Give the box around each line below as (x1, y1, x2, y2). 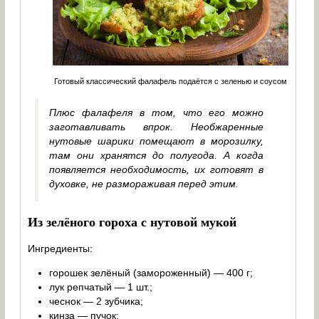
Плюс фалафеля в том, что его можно (49, 106, 264, 118)
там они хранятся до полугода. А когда (49, 149, 264, 161)
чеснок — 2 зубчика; (49, 295, 144, 307)
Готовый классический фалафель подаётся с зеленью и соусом (54, 76, 288, 85)
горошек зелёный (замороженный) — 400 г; (49, 266, 253, 278)
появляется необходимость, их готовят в (49, 163, 264, 175)
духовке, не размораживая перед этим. (49, 177, 239, 189)
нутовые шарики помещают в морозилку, (49, 135, 264, 147)
